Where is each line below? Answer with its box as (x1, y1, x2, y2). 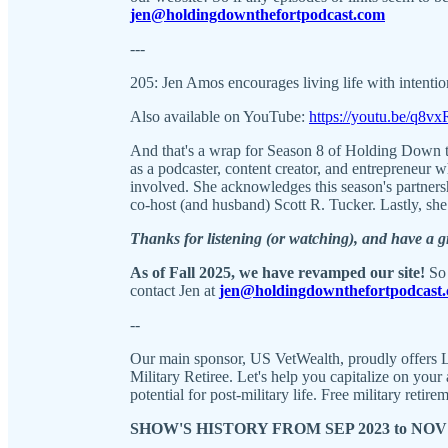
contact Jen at (130, 281, 219, 299)
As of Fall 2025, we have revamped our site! (130, 263, 429, 281)
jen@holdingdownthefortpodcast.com (130, 5, 385, 23)
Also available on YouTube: (130, 107, 309, 125)
